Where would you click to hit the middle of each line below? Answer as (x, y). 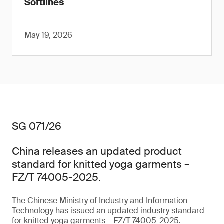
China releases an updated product (97, 151)
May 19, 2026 (48, 35)
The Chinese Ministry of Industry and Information (100, 201)
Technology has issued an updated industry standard (108, 211)
